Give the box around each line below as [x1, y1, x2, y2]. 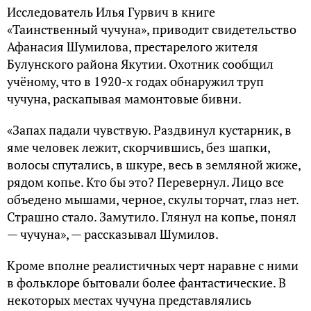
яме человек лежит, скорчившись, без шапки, [7, 139, 270, 156]
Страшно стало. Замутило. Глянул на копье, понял [7, 208, 296, 226]
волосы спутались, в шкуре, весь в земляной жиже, [7, 156, 301, 174]
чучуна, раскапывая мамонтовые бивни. [7, 90, 242, 108]
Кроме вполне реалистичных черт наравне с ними [7, 257, 299, 274]
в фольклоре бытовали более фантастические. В [7, 274, 286, 292]
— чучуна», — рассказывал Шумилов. [7, 226, 219, 243]
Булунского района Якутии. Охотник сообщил [7, 56, 274, 73]
